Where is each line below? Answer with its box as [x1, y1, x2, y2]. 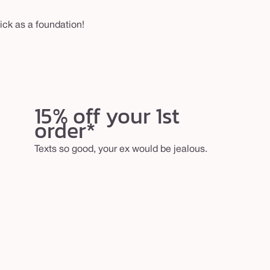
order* [34, 113, 96, 146]
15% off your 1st [34, 99, 180, 132]
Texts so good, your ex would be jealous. [34, 145, 207, 154]
